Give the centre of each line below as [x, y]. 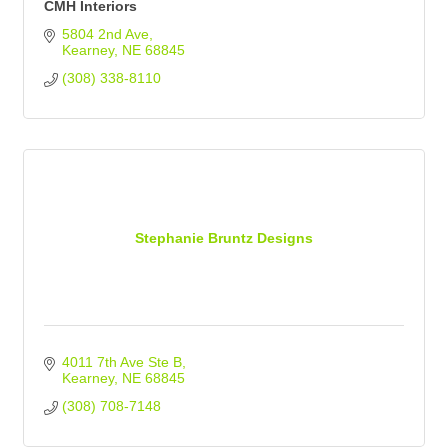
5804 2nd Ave [105, 34]
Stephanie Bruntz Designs [224, 237]
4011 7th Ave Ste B [121, 362]
